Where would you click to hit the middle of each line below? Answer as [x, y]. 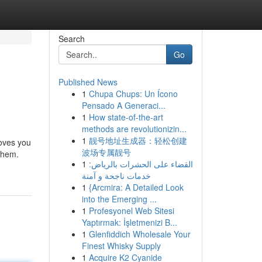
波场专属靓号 [106, 152]
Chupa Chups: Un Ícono [133, 94]
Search [71, 39]
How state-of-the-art [126, 117]
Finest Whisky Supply [121, 246]
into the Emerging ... [119, 199]
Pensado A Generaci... [123, 105]
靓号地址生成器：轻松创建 [138, 140]
